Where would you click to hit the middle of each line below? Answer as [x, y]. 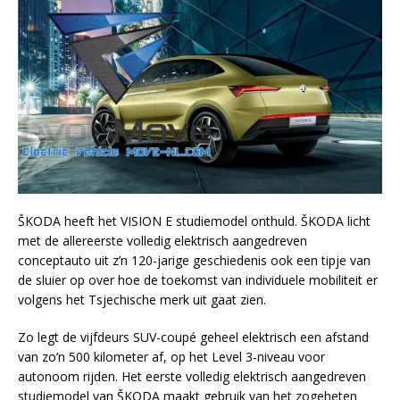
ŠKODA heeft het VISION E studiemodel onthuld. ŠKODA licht [194, 221]
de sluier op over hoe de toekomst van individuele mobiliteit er [198, 280]
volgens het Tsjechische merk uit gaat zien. [142, 300]
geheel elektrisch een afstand [283, 337]
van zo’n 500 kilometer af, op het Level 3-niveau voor [171, 357]
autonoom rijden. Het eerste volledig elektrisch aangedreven [192, 377]
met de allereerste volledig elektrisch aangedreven [162, 241]
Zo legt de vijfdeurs [75, 337]
